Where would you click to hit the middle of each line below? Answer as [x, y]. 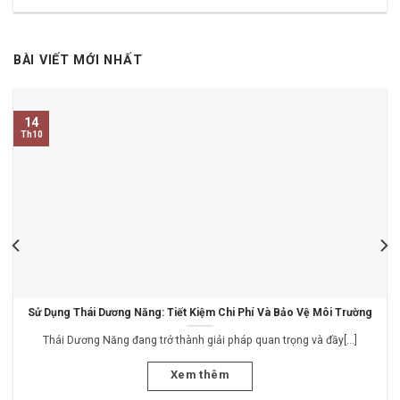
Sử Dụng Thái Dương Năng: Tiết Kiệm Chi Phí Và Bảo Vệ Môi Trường [200, 312]
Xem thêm [200, 375]
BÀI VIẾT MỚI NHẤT [78, 60]
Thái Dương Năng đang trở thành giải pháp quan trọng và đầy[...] [200, 340]
